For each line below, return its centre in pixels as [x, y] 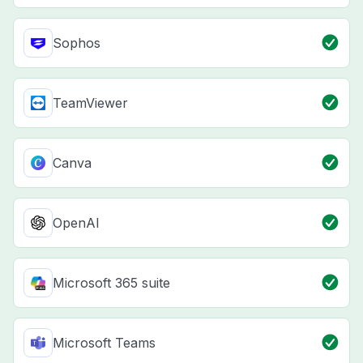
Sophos [77, 43]
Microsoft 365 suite [111, 283]
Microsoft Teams [104, 343]
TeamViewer [90, 103]
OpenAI [76, 223]
